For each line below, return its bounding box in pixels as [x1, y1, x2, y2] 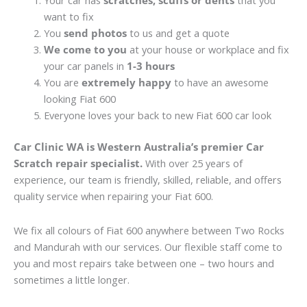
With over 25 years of [143, 156, 243, 171]
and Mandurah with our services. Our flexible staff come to [14, 239, 282, 254]
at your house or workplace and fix [126, 42, 289, 57]
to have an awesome [171, 75, 269, 90]
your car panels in [43, 59, 127, 73]
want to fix [43, 10, 94, 24]
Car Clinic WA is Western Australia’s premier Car [14, 140, 264, 154]
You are [43, 75, 82, 90]
